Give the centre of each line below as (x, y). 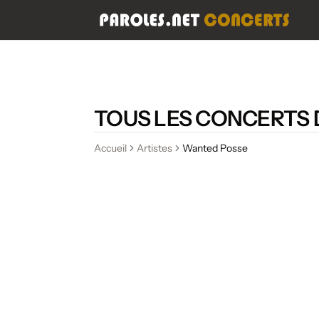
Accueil (110, 148)
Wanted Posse (215, 148)
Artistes (155, 148)
